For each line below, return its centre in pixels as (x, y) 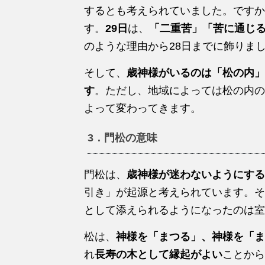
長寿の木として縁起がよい (159, 254)
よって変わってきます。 (143, 108)
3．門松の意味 (123, 138)
